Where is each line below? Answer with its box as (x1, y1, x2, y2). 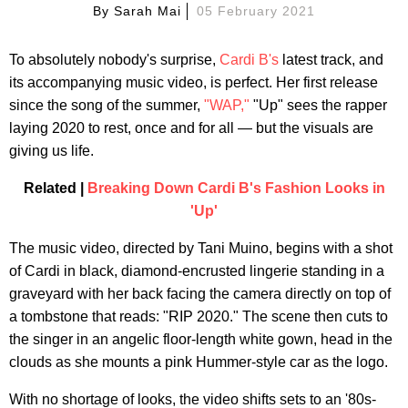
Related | (23, 179, 87, 196)
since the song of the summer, (9, 97, 204, 113)
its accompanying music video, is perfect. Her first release (9, 74, 378, 90)
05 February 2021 (197, 3, 315, 18)
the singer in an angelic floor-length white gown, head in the (9, 331, 393, 347)
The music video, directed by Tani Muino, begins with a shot (9, 240, 393, 256)
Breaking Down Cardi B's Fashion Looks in (87, 179, 385, 196)
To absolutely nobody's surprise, (9, 51, 219, 67)
